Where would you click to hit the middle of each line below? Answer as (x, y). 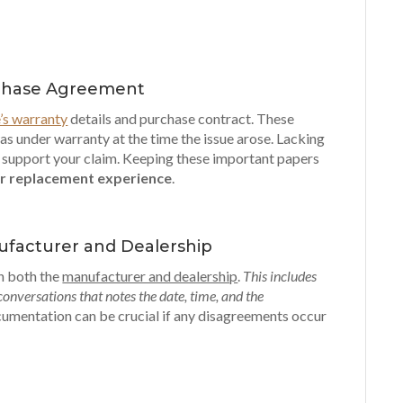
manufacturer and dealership (150, 276)
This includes (280, 276)
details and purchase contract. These (181, 118)
